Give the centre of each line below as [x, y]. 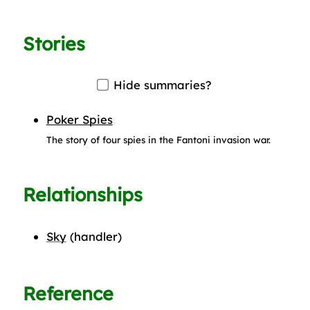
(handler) [94, 236]
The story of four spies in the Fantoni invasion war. [158, 139]
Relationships [83, 195]
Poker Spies [79, 119]
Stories [54, 43]
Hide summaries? [161, 85]
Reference [69, 293]
